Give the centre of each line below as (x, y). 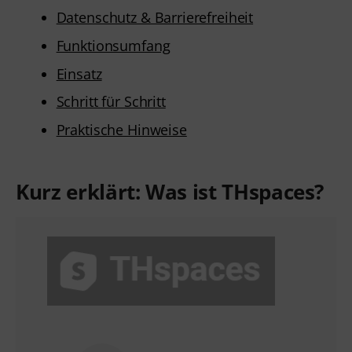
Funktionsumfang (113, 45)
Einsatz (79, 73)
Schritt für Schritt (111, 102)
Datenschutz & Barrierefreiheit (155, 18)
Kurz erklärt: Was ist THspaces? (170, 192)
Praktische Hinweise (121, 129)
